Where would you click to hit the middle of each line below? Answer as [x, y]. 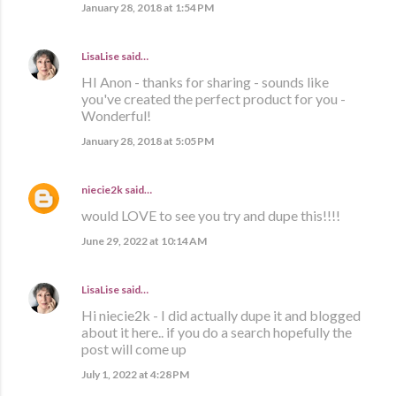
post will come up [134, 348]
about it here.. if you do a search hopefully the [217, 331]
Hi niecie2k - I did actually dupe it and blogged [221, 315]
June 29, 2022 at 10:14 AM [144, 240]
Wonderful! [116, 115]
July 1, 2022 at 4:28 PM [135, 374]
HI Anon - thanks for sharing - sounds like [205, 81]
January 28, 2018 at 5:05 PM [148, 141]
